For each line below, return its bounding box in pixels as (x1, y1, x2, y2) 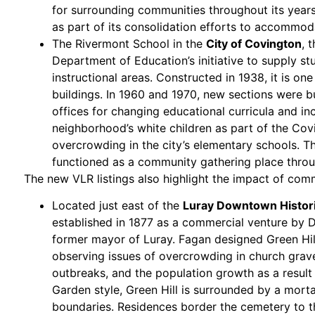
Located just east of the (52, 198, 184, 213)
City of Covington (206, 36, 302, 51)
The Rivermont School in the (52, 36, 207, 51)
